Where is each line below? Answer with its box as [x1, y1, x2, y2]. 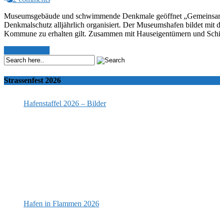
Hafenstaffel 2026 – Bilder [24, 99, 106, 108]
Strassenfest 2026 [4, 76, 61, 84]
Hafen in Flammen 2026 [24, 199, 99, 208]
